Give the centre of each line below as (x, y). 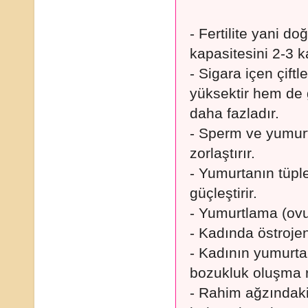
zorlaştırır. (222, 153)
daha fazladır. (234, 113)
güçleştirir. (223, 193)
